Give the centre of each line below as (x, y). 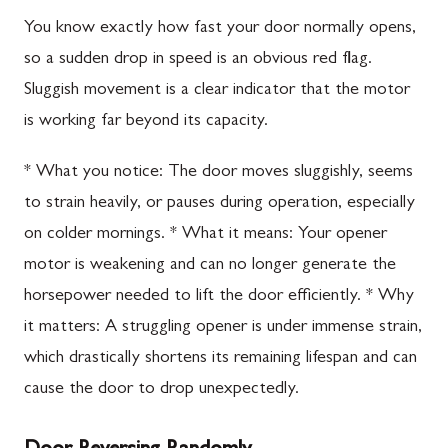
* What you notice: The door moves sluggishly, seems (218, 172)
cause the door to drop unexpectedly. (161, 389)
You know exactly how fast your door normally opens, (220, 28)
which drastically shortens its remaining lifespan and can (220, 358)
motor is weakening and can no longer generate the (210, 265)
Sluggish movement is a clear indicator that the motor (217, 90)
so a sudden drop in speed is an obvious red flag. (198, 59)
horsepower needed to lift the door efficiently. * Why (219, 296)
